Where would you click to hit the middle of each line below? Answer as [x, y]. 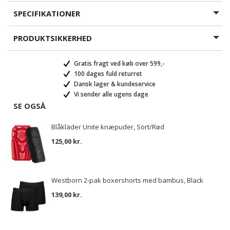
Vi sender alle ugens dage [110, 94]
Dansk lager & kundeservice [114, 84]
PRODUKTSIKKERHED [53, 38]
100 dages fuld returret [107, 74]
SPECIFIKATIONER [47, 13]
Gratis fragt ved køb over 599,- [119, 63]
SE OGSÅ [30, 106]
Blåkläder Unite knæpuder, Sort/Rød [108, 127]
